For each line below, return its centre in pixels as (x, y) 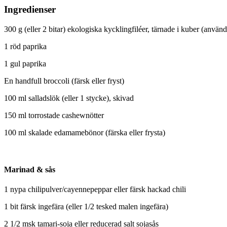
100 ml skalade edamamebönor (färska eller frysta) (85, 132)
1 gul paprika (25, 63)
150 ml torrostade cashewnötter (54, 115)
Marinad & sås (30, 169)
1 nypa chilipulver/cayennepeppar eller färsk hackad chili (95, 190)
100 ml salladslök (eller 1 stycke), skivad (69, 98)
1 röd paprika (25, 46)
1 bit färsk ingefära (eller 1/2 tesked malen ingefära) (86, 207)
